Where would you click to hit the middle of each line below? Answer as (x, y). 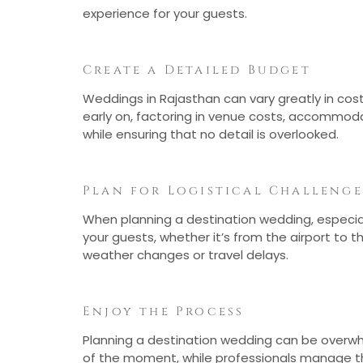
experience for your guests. (165, 14)
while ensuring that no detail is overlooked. (211, 135)
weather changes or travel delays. (186, 255)
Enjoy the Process (164, 311)
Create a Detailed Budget (197, 70)
